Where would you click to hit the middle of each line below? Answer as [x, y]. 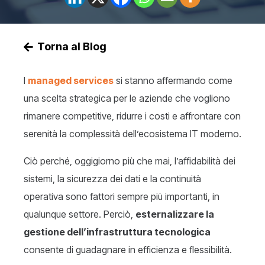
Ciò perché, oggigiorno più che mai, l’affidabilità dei [130, 161]
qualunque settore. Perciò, [80, 214]
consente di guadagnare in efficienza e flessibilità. [128, 250]
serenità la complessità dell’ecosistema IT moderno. [132, 134]
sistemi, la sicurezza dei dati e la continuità [112, 179]
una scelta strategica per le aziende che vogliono [127, 98]
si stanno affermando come [173, 81]
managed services [71, 81]
